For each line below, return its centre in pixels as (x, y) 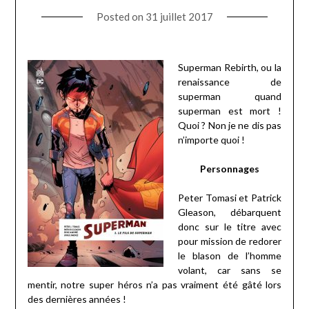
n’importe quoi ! (211, 139)
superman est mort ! (230, 110)
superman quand (230, 96)
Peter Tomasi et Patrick (230, 197)
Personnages (230, 168)
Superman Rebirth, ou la (230, 67)
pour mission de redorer (230, 241)
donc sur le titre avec (230, 226)
